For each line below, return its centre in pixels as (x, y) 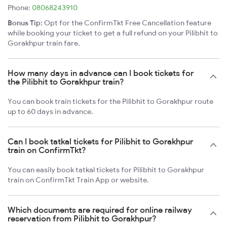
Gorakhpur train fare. (44, 43)
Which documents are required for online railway (100, 210)
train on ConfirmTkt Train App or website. (78, 180)
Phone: (20, 7)
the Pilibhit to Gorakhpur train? (66, 81)
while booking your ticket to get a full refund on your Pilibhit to (113, 33)
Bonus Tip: (25, 23)
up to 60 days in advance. (50, 111)
